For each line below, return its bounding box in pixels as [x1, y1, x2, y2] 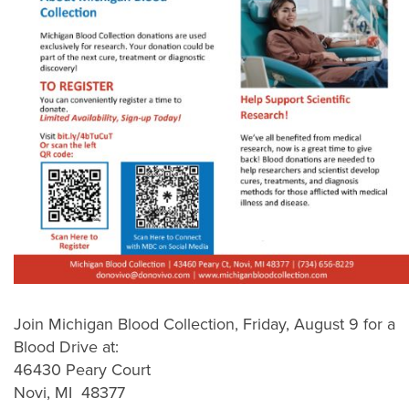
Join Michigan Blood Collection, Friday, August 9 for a [14, 314, 395, 335]
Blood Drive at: [14, 337, 119, 358]
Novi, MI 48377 [14, 383, 125, 404]
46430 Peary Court [14, 360, 151, 381]
